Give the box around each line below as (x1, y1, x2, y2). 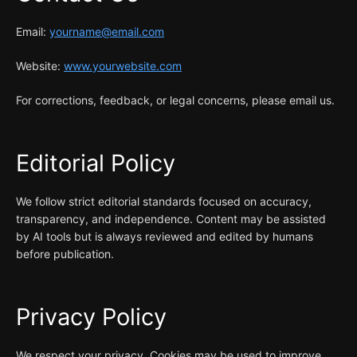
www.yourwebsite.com (64, 59, 182, 73)
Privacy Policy (16, 303, 167, 331)
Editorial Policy (16, 149, 175, 177)
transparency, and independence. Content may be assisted (16, 212, 326, 226)
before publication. (16, 247, 114, 261)
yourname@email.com (49, 25, 164, 38)
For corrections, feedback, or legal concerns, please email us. (16, 93, 335, 107)
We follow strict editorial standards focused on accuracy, (16, 194, 312, 208)
